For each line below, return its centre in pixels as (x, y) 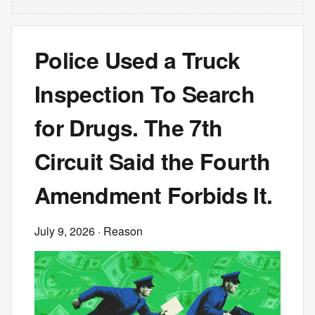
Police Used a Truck (137, 60)
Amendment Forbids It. (154, 195)
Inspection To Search (145, 94)
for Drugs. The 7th (129, 127)
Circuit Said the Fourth (153, 161)
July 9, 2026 (65, 231)
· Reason (119, 231)
